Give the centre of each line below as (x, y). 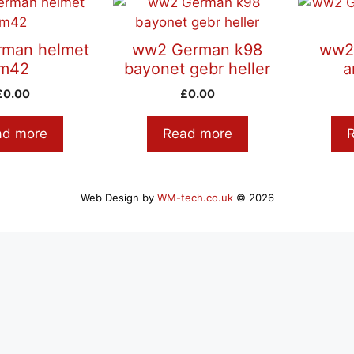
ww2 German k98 (198, 49)
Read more (197, 133)
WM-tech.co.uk (195, 197)
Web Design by (119, 197)
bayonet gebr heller (198, 68)
